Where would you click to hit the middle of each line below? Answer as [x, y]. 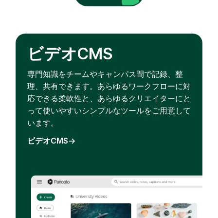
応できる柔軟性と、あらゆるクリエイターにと [109, 99]
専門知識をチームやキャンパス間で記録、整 [105, 74]
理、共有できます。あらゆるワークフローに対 [109, 86]
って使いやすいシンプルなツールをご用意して [109, 111]
